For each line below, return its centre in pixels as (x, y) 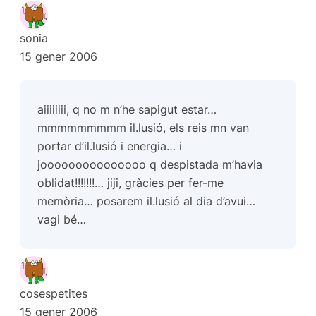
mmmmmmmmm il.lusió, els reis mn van (144, 128)
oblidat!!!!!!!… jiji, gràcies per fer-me (131, 183)
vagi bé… (62, 220)
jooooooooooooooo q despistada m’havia (150, 165)
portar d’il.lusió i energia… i (110, 146)
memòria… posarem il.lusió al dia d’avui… (147, 201)
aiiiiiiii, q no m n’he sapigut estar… (127, 110)
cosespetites (54, 293)
